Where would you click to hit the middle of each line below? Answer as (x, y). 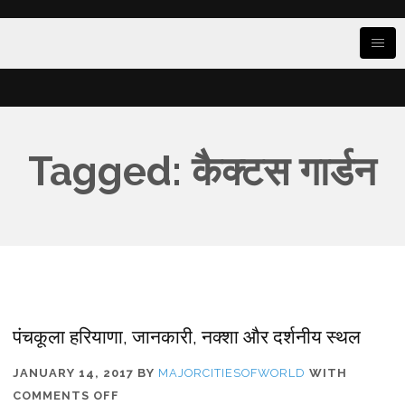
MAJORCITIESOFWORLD (232, 373)
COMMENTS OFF (66, 396)
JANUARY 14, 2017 (74, 373)
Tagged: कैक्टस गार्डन (202, 172)
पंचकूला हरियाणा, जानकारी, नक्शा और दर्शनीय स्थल (187, 337)
